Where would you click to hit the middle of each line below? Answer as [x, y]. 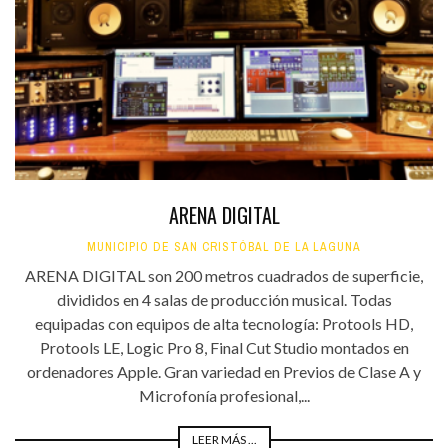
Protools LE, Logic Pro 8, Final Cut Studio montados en [224, 348]
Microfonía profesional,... [224, 396]
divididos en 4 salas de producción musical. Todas [224, 300]
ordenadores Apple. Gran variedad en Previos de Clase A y [224, 372]
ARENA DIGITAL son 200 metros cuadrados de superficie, [224, 276]
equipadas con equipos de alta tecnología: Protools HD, [224, 324]
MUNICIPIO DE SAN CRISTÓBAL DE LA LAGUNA [224, 247]
